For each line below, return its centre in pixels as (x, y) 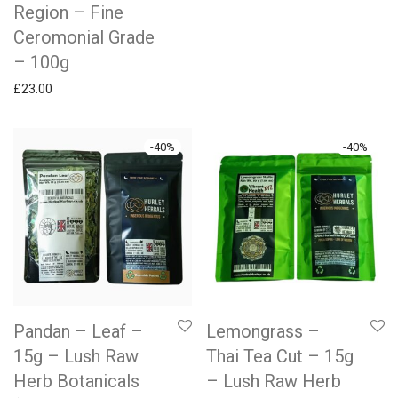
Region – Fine (68, 12)
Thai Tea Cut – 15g (280, 356)
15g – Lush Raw (76, 356)
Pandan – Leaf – (78, 331)
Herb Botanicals (76, 381)
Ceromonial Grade (84, 37)
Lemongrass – (263, 331)
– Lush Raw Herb (274, 381)
